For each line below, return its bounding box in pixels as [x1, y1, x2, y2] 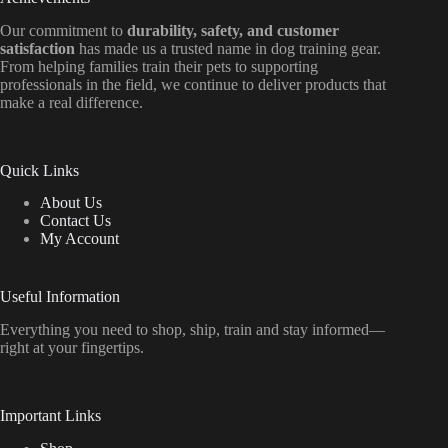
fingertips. [81, 339, 144, 357]
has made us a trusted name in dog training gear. [75, 39, 381, 57]
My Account [40, 230, 119, 248]
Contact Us [40, 212, 111, 230]
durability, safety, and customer [127, 21, 339, 39]
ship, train [190, 321, 256, 339]
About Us [40, 194, 102, 212]
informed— [312, 321, 385, 339]
